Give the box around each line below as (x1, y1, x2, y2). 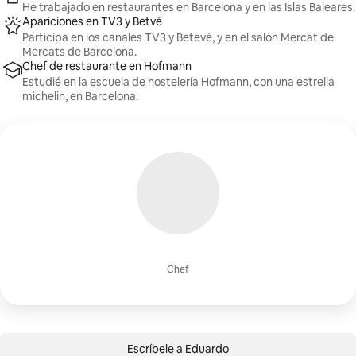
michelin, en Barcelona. (22, 89, 138, 103)
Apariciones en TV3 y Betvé (22, 14, 162, 29)
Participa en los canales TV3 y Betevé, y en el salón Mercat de (22, 30, 334, 44)
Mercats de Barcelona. (22, 44, 137, 59)
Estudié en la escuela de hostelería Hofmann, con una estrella (22, 75, 335, 89)
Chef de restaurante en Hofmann (22, 59, 192, 73)
